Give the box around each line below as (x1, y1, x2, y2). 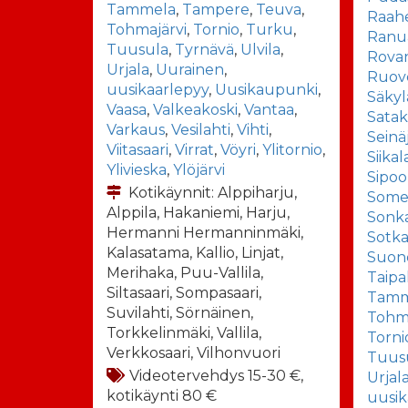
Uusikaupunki (215, 80, 318, 98)
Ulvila (240, 40, 280, 58)
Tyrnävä (175, 40, 234, 58)
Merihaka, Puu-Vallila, (107, 263, 263, 281)
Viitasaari (107, 140, 168, 158)
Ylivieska (107, 160, 167, 178)
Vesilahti (171, 120, 230, 138)
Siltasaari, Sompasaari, (107, 283, 261, 301)
